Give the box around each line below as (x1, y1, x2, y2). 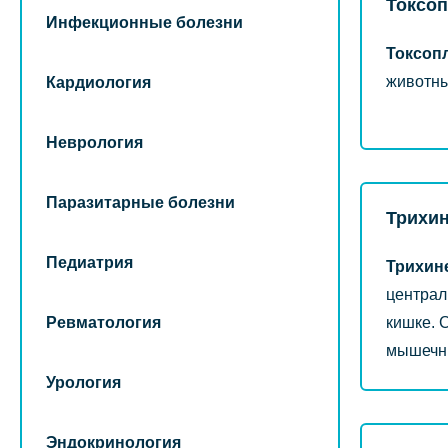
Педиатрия (46, 254, 133, 271)
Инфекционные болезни (46, 14, 243, 31)
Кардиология (46, 74, 151, 91)
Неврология (46, 134, 143, 151)
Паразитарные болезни (46, 194, 235, 211)
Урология (46, 374, 121, 391)
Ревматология (46, 314, 161, 331)
